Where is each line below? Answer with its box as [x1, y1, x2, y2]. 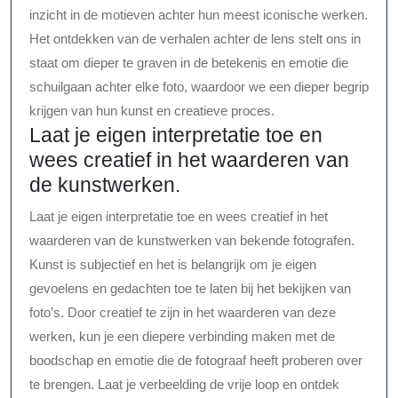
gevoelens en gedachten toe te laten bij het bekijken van [29, 281, 351, 297]
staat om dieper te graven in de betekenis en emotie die [29, 55, 348, 71]
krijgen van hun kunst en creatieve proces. [29, 103, 275, 119]
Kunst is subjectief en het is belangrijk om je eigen [29, 257, 316, 273]
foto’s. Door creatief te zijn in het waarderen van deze [29, 305, 336, 321]
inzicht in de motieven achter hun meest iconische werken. [29, 7, 368, 23]
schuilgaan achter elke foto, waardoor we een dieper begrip [29, 79, 369, 95]
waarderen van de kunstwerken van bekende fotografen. [29, 233, 354, 249]
